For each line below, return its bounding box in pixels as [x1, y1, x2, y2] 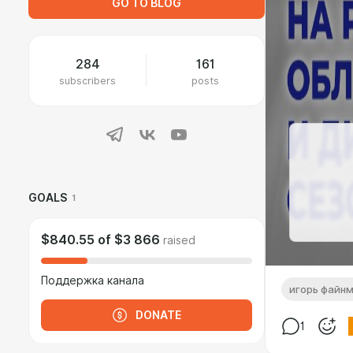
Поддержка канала [41, 274, 144, 287]
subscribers [59, 74, 116, 87]
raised [163, 234, 195, 247]
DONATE [136, 309, 181, 321]
